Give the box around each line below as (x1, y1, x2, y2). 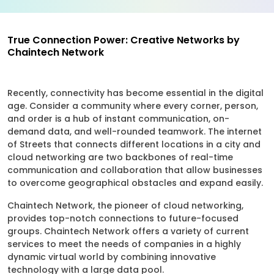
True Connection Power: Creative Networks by (7, 33, 240, 47)
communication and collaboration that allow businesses (7, 164, 262, 176)
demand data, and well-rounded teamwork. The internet (7, 125, 262, 138)
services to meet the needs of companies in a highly (7, 238, 241, 250)
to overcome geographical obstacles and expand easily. (7, 177, 263, 189)
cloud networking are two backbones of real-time (7, 151, 233, 163)
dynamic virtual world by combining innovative (7, 251, 216, 263)
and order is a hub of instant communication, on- (7, 113, 229, 125)
